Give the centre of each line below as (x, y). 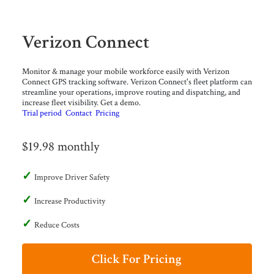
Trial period (42, 113)
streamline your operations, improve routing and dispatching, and (131, 92)
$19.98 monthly (60, 146)
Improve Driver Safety (72, 177)
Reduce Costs (57, 224)
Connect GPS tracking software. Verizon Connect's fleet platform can (137, 81)
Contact (78, 113)
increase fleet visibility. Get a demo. (81, 102)
